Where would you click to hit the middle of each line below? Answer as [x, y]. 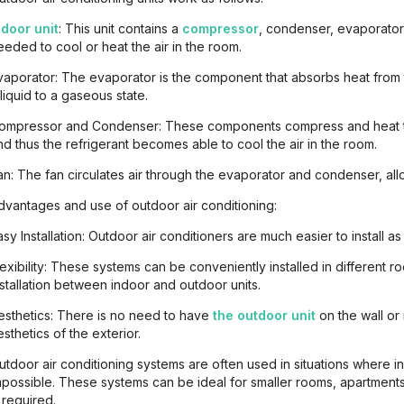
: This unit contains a [120, 28]
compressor [220, 28]
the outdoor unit [264, 315]
